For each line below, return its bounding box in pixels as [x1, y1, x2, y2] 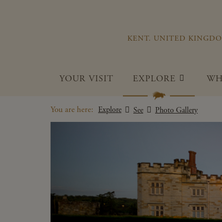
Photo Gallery [155, 105, 198, 115]
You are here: [51, 105, 93, 115]
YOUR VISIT [59, 73, 113, 84]
